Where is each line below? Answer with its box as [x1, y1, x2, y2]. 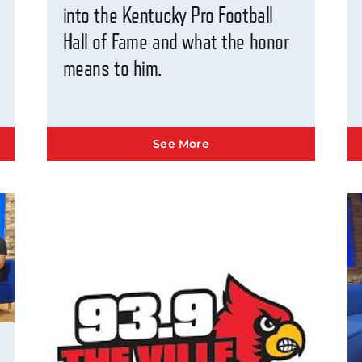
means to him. [62, 57, 162, 81]
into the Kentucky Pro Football [62, 4, 273, 27]
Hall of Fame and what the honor [62, 31, 289, 54]
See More [153, 137, 209, 152]
